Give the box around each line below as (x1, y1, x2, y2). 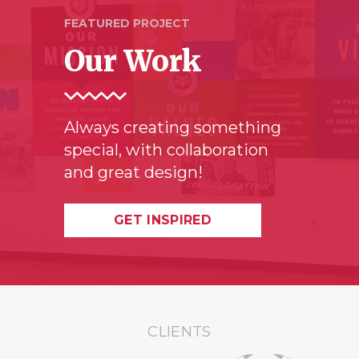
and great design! (64, 162, 203, 182)
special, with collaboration (64, 139, 268, 159)
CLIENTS (147, 322, 212, 341)
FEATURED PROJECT (64, 16, 190, 31)
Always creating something (64, 117, 281, 137)
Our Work (64, 43, 201, 80)
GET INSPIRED (114, 212, 212, 228)
